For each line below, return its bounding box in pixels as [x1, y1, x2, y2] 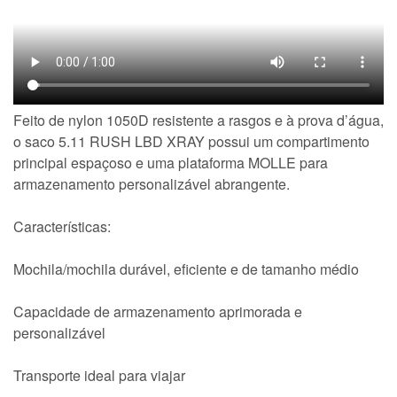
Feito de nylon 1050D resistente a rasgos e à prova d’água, [13, 110, 384, 131]
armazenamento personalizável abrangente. [13, 174, 290, 195]
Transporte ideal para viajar [13, 365, 185, 386]
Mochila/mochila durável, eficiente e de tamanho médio [13, 259, 359, 280]
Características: [13, 216, 111, 237]
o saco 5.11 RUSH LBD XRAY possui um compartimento [13, 131, 370, 152]
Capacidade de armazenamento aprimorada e [13, 301, 302, 323]
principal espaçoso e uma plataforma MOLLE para [13, 152, 328, 174]
